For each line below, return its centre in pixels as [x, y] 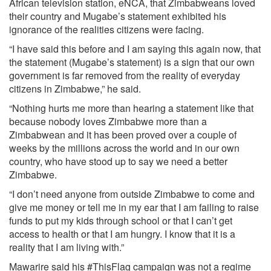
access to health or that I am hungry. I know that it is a [122, 234]
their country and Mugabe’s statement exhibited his [118, 16]
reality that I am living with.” [67, 247]
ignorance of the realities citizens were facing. [106, 29]
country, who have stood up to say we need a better [118, 161]
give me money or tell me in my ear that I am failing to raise [134, 207]
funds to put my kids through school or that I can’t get [121, 220]
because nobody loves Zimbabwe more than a [108, 121]
